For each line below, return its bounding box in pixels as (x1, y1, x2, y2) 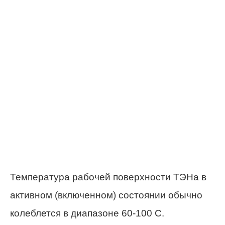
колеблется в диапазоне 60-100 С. (10, 208, 167, 219)
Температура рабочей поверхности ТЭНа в (10, 172, 206, 183)
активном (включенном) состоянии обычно (10, 190, 202, 201)
